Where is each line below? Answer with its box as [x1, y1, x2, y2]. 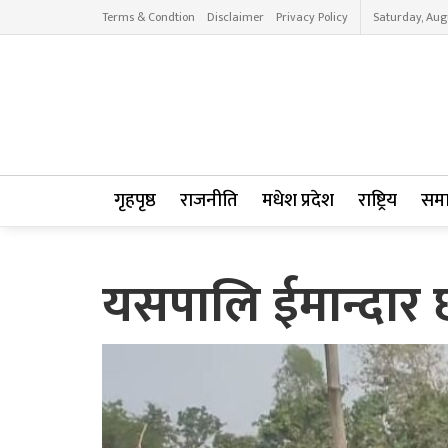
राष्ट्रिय [358, 185, 397, 216]
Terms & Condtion [102, 7, 195, 27]
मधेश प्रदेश [262, 185, 334, 216]
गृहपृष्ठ [114, 185, 156, 216]
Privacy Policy [276, 7, 348, 27]
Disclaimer [207, 7, 264, 27]
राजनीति [180, 185, 238, 216]
